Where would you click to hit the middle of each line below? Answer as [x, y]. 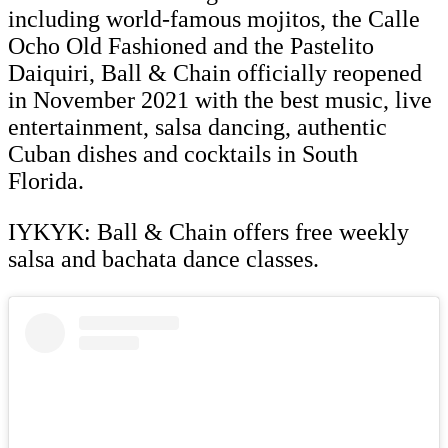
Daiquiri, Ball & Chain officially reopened [215, 73]
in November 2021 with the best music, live [220, 100]
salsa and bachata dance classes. [163, 259]
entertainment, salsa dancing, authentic [197, 127]
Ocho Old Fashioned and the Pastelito [191, 46]
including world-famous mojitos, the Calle [214, 19]
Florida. [49, 181]
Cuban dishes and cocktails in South [183, 154]
